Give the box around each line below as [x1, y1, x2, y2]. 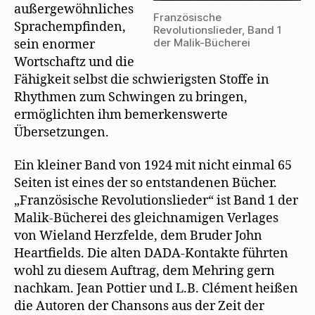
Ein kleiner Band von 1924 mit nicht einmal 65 [14, 157, 292, 174]
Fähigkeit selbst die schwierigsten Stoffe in [14, 71, 269, 88]
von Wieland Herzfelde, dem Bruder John [14, 228, 262, 244]
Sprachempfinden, [14, 18, 126, 35]
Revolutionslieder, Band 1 [153, 22, 282, 37]
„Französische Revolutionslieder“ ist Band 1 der [14, 193, 298, 209]
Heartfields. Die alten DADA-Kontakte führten [14, 245, 288, 262]
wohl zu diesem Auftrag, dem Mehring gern [14, 263, 275, 279]
